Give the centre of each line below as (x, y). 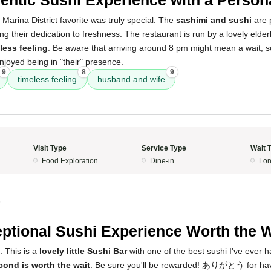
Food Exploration (70, 161)
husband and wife (131, 79)
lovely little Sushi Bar (83, 251)
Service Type (164, 148)
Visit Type (50, 148)
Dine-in (162, 161)
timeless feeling (47, 79)
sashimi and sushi (214, 20)
